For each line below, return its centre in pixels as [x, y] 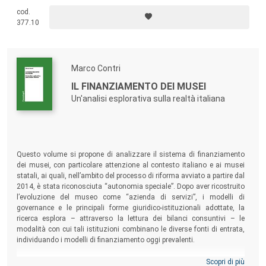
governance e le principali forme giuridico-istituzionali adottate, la [131, 208]
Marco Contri [96, 68]
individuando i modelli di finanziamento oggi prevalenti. [106, 240]
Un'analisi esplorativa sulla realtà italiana [148, 98]
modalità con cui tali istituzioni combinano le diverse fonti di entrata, [131, 229]
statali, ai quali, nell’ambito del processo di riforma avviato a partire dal [131, 175]
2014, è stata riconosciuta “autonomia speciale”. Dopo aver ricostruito [131, 186]
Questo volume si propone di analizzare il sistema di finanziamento [131, 154]
